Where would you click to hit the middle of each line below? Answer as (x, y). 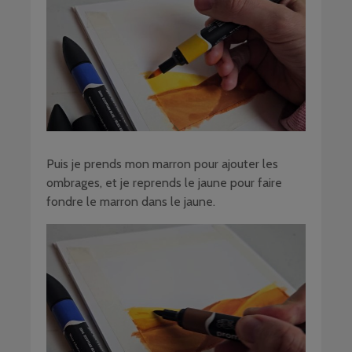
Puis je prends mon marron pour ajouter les (162, 164)
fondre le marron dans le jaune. (131, 202)
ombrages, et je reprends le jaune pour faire (164, 183)
